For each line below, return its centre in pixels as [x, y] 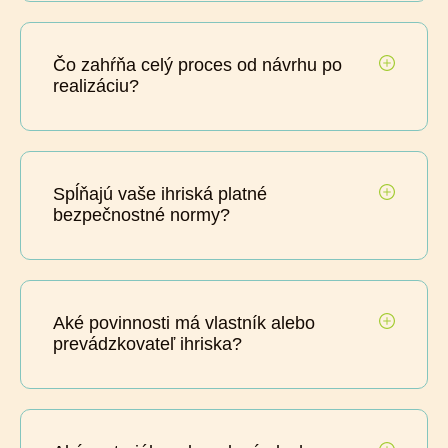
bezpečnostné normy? [141, 214]
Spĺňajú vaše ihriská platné [160, 193]
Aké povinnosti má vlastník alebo [184, 322]
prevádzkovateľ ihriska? [147, 343]
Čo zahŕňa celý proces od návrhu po [197, 64]
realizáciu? [96, 85]
